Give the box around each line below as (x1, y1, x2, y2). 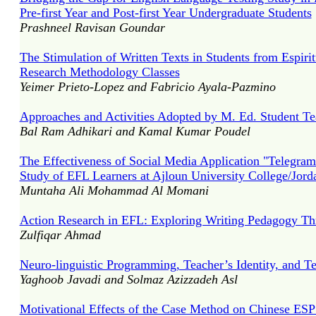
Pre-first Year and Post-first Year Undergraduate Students (19, 6, 312, 20)
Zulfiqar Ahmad (19, 228, 101, 242)
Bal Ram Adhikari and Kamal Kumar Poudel (19, 124, 250, 138)
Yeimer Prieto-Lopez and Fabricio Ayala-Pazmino (19, 80, 276, 94)
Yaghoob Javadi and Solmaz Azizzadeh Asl (19, 272, 238, 286)
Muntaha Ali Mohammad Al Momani (19, 183, 209, 197)
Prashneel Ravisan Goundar (19, 20, 165, 35)
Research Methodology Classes (19, 65, 180, 79)
